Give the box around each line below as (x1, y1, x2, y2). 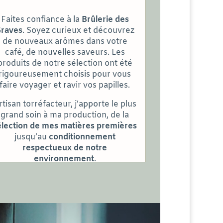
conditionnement (48, 131, 115, 142)
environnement (33, 153, 94, 164)
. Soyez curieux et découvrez (22, 25, 135, 36)
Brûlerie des (81, 14, 129, 25)
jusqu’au (14, 131, 49, 142)
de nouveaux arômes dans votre (2, 36, 127, 47)
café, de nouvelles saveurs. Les (4, 47, 125, 58)
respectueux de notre (22, 142, 108, 153)
